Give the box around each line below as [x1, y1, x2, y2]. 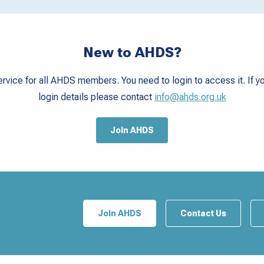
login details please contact [38, 91, 154, 103]
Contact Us [180, 209, 226, 219]
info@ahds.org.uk [154, 91, 226, 103]
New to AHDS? [82, 44, 181, 61]
